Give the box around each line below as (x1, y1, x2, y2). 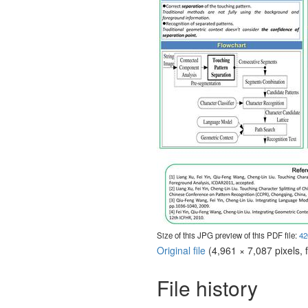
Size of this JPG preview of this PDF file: (156, 230, 299, 241)
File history (156, 273, 258, 303)
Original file (156, 243, 206, 257)
